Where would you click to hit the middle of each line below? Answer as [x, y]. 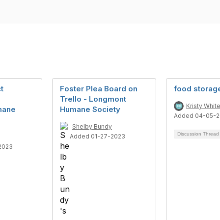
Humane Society [90, 109]
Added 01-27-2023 [97, 136]
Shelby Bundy [92, 126]
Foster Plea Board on [99, 89]
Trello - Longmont [93, 99]
